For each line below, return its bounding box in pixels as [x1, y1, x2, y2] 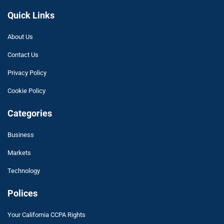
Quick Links [7, 9, 54, 20]
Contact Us [7, 50, 38, 58]
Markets [7, 148, 31, 156]
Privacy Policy [7, 68, 46, 76]
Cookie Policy [7, 86, 45, 94]
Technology [7, 166, 40, 174]
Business [7, 130, 34, 138]
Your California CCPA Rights [7, 210, 85, 218]
